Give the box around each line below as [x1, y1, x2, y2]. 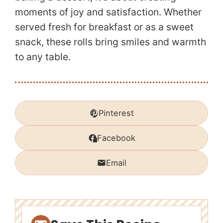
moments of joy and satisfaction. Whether [15, 5, 202, 18]
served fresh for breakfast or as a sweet [15, 20, 194, 33]
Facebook [97, 132, 135, 143]
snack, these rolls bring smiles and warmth [15, 35, 206, 48]
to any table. [15, 50, 71, 63]
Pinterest [98, 108, 134, 118]
